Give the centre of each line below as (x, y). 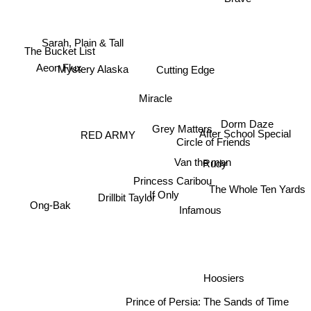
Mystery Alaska (93, 70)
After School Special (245, 135)
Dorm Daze (247, 126)
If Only (162, 199)
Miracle (155, 98)
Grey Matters (182, 127)
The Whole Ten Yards (257, 190)
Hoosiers (224, 276)
